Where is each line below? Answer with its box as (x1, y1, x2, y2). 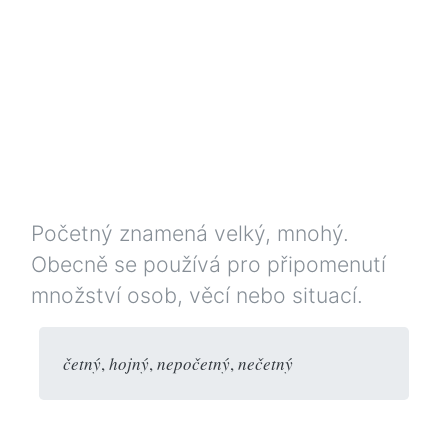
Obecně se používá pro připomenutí (31, 250, 386, 277)
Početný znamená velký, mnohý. (31, 219, 349, 246)
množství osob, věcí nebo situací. (31, 281, 363, 308)
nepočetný (157, 351, 230, 375)
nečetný (238, 351, 293, 375)
